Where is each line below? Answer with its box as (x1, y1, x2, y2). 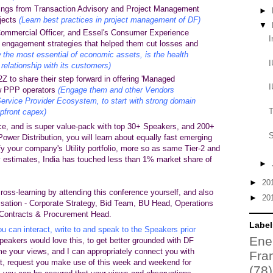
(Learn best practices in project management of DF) (18, 15, 200, 24)
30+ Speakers (127, 122, 177, 131)
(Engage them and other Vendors (57, 85, 174, 94)
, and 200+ (177, 122, 214, 131)
